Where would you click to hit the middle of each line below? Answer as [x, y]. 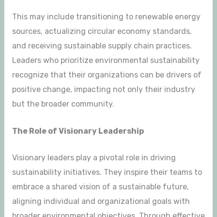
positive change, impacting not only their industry [103, 89]
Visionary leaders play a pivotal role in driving [94, 158]
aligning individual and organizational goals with [101, 201]
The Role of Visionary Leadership [78, 131]
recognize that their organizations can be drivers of [107, 75]
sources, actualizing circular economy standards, [102, 31]
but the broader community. [63, 104]
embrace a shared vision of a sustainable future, [100, 187]
